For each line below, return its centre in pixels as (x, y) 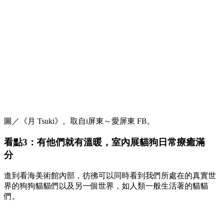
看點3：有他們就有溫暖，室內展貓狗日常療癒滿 (104, 142)
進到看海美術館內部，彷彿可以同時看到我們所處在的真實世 (110, 175)
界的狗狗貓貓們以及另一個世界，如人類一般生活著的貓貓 (106, 186)
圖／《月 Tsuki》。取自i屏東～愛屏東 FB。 (79, 121)
